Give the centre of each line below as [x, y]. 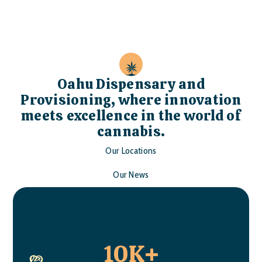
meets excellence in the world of [131, 116]
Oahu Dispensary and [131, 84]
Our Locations [131, 151]
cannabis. [131, 131]
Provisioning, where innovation [131, 100]
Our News [131, 175]
